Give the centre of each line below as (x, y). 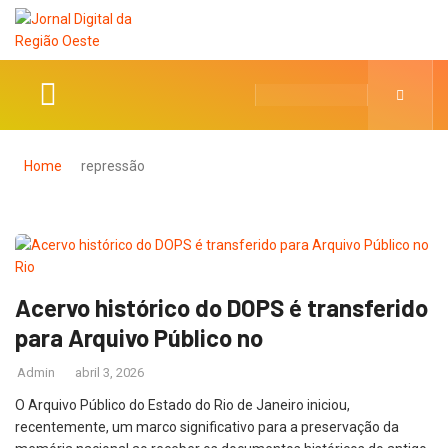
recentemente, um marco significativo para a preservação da (207, 427)
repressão (113, 166)
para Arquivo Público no (139, 337)
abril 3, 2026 (109, 372)
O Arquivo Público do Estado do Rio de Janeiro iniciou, (182, 405)
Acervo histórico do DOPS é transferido (221, 307)
